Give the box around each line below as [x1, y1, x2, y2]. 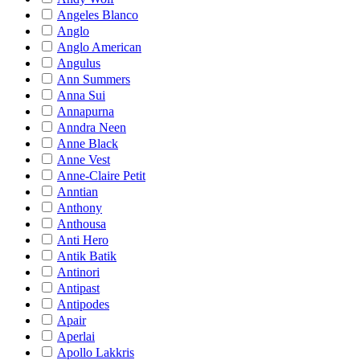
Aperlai [57, 329, 95, 343]
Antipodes [57, 297, 109, 311]
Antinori [57, 265, 100, 279]
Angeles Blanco [57, 8, 138, 22]
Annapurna [57, 104, 114, 118]
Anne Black [57, 137, 118, 150]
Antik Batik [57, 249, 117, 263]
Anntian [57, 185, 98, 198]
